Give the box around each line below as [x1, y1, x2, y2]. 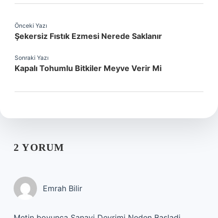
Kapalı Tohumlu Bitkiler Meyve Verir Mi [15, 63, 162, 73]
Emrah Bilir [43, 183, 82, 193]
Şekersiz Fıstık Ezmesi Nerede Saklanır [15, 31, 162, 41]
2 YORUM [14, 142, 65, 153]
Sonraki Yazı [15, 54, 49, 61]
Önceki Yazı [15, 22, 47, 29]
